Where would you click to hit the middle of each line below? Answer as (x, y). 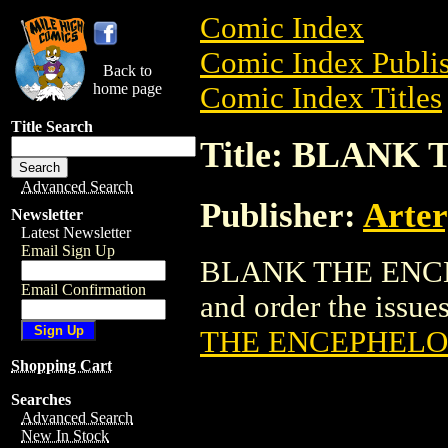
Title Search (52, 126)
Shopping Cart (61, 365)
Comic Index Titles (321, 98)
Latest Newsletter (76, 232)
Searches (41, 399)
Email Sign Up (68, 250)
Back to (127, 70)
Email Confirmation (83, 289)
